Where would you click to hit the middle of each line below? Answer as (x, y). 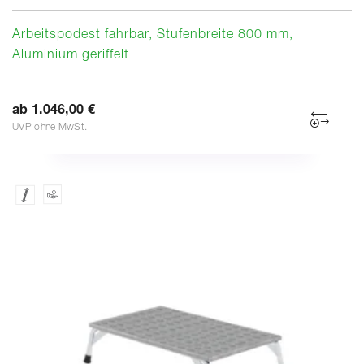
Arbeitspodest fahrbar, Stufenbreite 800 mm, (153, 35)
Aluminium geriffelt (71, 55)
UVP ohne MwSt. (50, 127)
